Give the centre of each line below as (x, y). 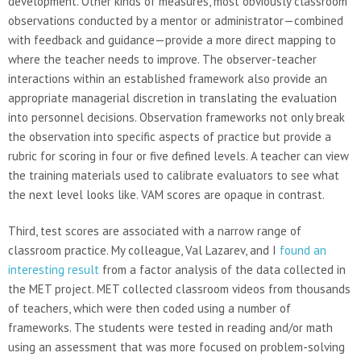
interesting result (54, 270)
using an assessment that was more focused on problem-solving (176, 347)
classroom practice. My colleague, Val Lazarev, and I (144, 250)
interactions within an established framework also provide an (168, 79)
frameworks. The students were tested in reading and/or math (170, 328)
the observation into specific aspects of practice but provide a (170, 137)
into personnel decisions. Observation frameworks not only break (176, 117)
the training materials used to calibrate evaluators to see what (174, 175)
